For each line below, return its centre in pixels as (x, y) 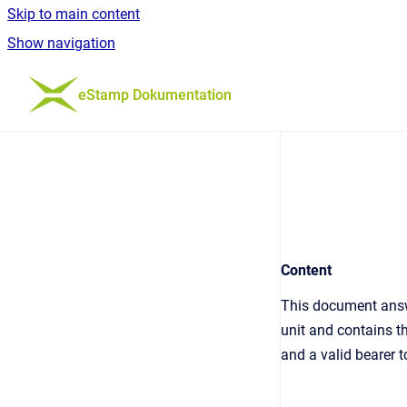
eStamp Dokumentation (155, 94)
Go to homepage (131, 82)
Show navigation (61, 43)
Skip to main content (74, 14)
